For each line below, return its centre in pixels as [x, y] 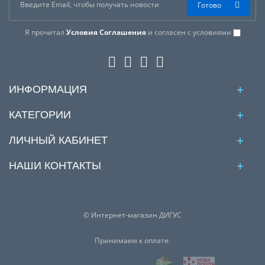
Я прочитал [45, 33]
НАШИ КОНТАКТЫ [55, 166]
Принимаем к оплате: [132, 241]
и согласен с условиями [189, 33]
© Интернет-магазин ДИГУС [132, 215]
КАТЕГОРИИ [40, 115]
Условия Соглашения [106, 33]
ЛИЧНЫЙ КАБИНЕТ [58, 140]
